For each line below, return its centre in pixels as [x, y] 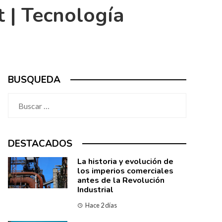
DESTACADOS [40, 144]
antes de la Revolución [121, 180]
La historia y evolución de [125, 162]
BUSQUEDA [34, 80]
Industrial [95, 190]
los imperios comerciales [125, 171]
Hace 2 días [101, 205]
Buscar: [20, 99]
